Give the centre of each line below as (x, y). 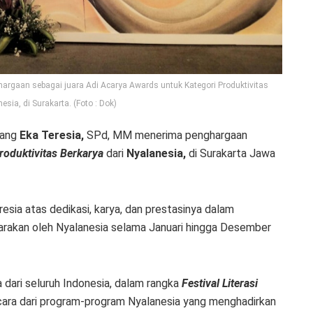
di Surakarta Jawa (231, 154)
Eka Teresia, (52, 136)
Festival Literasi (220, 284)
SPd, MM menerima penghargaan (166, 136)
